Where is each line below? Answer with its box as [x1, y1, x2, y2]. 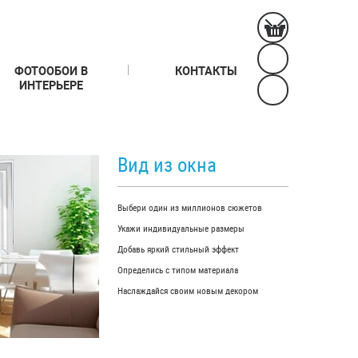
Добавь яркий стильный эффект [117, 243, 240, 255]
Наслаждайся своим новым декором [117, 284, 259, 296]
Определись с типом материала [117, 264, 239, 276]
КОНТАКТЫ [174, 63, 237, 78]
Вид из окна [117, 151, 217, 177]
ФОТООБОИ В [14, 63, 88, 78]
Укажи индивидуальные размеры [117, 222, 245, 234]
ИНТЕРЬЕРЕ [18, 78, 83, 93]
